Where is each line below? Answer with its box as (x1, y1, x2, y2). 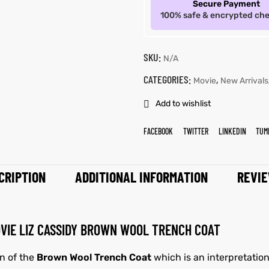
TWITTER (183, 125, 208, 136)
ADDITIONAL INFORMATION (74, 168, 208, 186)
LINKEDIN (218, 125, 246, 136)
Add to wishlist (155, 98, 211, 109)
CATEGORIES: (143, 72, 193, 86)
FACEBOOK (143, 125, 173, 136)
